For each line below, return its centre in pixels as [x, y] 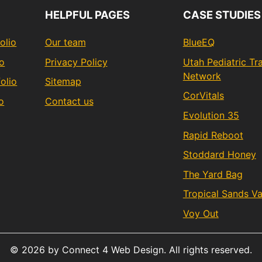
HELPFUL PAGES [87, 15]
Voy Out [201, 213]
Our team [65, 42]
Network [202, 76]
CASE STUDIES [222, 15]
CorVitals [203, 96]
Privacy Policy [76, 62]
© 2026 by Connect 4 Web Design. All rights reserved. [131, 249]
